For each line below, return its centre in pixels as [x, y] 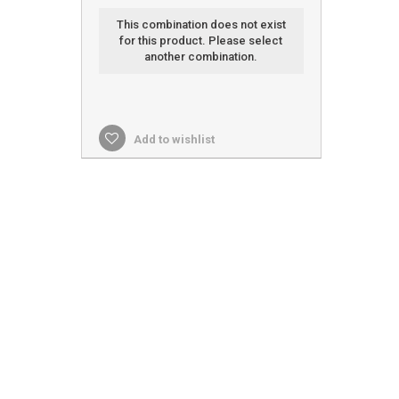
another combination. [201, 57]
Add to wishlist [172, 139]
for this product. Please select [201, 41]
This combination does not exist [201, 24]
